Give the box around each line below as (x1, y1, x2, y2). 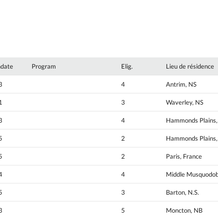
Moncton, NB (166, 206, 202, 215)
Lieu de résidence (166, 62, 214, 71)
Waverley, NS (166, 98, 203, 107)
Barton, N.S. (166, 188, 199, 197)
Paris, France (166, 152, 202, 161)
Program (32, 62, 56, 71)
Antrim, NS (166, 80, 197, 89)
